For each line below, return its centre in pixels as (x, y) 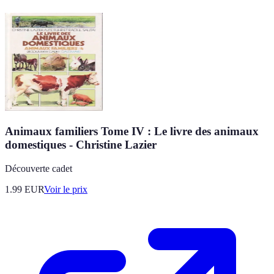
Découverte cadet (39, 168)
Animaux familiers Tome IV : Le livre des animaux (132, 131)
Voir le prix (66, 189)
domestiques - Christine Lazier (81, 144)
